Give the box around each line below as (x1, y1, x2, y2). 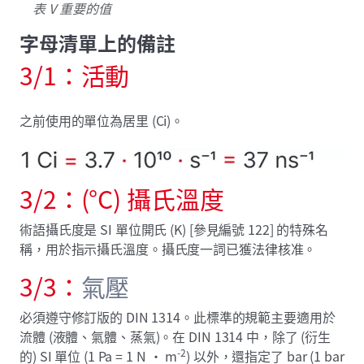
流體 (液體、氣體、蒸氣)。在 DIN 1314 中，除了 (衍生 (19, 327, 331, 347)
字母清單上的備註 (19, 28, 175, 58)
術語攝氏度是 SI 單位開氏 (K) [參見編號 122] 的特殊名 (19, 219, 329, 240)
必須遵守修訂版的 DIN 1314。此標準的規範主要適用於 (19, 307, 336, 327)
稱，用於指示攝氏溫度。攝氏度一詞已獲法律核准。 (19, 239, 317, 259)
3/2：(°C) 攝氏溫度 (19, 180, 224, 217)
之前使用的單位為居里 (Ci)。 (19, 110, 184, 131)
